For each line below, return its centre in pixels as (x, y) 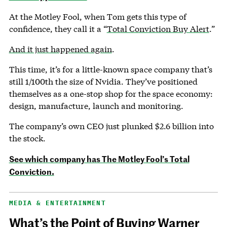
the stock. (27, 138)
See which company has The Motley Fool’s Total (99, 159)
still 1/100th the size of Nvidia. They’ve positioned (103, 82)
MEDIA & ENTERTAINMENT (57, 203)
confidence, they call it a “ (58, 29)
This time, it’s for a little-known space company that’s (110, 69)
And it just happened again (60, 49)
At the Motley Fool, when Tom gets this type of (98, 17)
